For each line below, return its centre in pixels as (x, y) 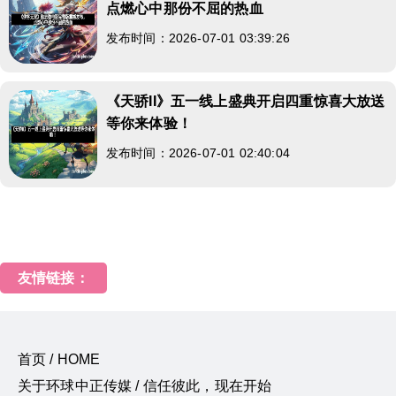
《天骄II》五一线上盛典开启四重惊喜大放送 (246, 101)
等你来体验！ (149, 123)
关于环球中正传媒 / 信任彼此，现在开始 (145, 385)
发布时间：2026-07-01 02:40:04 (198, 152)
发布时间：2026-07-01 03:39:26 (198, 38)
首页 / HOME (59, 359)
